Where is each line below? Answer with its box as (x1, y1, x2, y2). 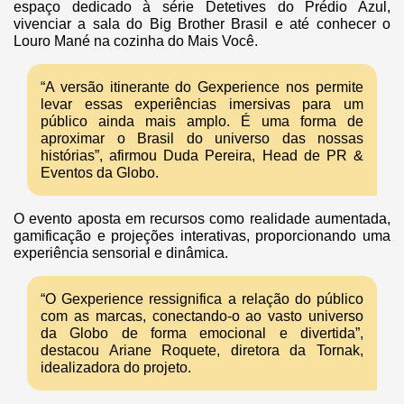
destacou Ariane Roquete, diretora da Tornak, (41, 343, 363, 359)
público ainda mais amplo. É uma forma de (41, 114, 363, 130)
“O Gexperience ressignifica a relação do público (41, 291, 363, 308)
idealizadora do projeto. (41, 360, 191, 376)
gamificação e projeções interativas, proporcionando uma (14, 228, 390, 244)
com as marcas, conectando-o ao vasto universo (41, 308, 363, 325)
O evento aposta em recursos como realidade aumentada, (14, 211, 390, 227)
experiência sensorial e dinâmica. (14, 245, 228, 262)
